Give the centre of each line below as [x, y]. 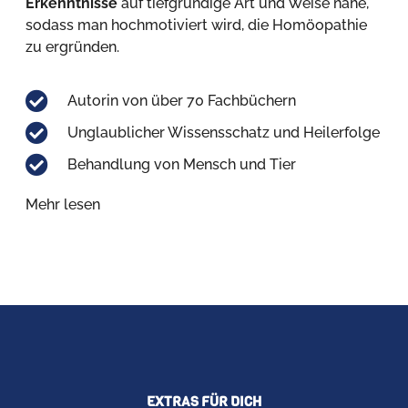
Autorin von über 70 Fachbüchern [182, 101]
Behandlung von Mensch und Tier [182, 165]
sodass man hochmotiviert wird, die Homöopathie [196, 25]
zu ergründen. [72, 46]
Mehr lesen [63, 205]
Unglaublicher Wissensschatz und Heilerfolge [224, 133]
